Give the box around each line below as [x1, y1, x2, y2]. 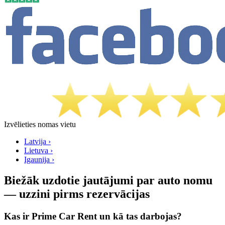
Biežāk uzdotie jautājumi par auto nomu [4, 174, 212, 187]
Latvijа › [24, 137, 51, 146]
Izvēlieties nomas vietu [4, 120, 76, 129]
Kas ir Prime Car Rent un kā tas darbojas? [4, 211, 182, 222]
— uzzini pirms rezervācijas [4, 187, 150, 201]
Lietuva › [24, 146, 53, 155]
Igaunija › [24, 155, 54, 164]
